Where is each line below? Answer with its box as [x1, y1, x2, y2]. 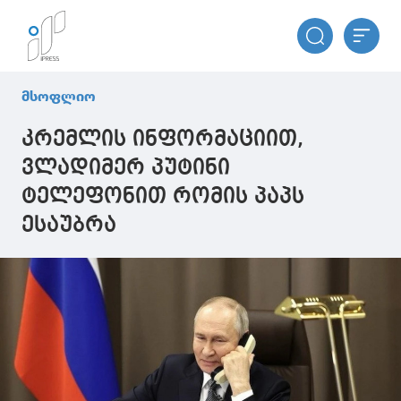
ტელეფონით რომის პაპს [21, 186, 304, 208]
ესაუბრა [21, 215, 116, 236]
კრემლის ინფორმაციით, [21, 129, 303, 150]
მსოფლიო [21, 88, 96, 105]
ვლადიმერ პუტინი [21, 158, 230, 179]
